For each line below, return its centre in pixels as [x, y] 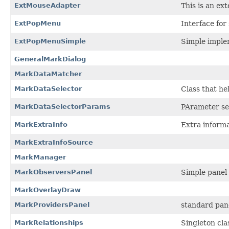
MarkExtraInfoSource [54, 142]
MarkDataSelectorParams [62, 106]
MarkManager [40, 157]
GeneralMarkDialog [50, 59]
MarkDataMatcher [48, 74]
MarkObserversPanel [53, 172]
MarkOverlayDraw [48, 190]
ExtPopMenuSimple [50, 41]
